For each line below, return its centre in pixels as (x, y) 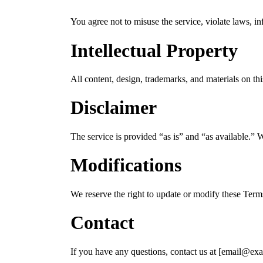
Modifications (126, 165)
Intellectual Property (154, 50)
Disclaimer (114, 108)
